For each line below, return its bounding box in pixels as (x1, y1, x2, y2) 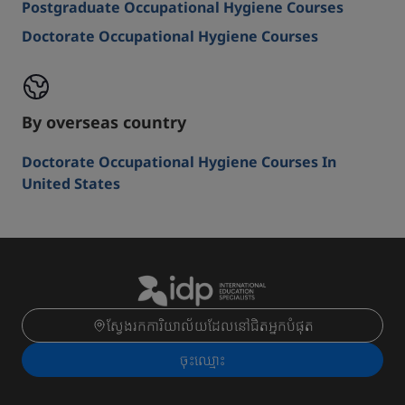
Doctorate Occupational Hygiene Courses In (22, 152, 336, 172)
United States (22, 174, 120, 193)
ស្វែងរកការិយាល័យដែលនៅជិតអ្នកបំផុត (106, 316, 314, 336)
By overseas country (22, 111, 186, 133)
